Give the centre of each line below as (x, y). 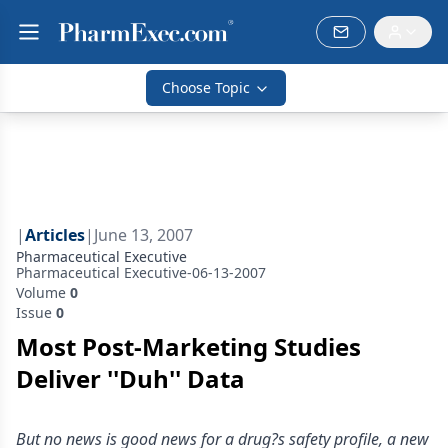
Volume (43, 292)
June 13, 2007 (143, 235)
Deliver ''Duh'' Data (130, 378)
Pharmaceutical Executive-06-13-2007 (141, 272)
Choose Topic (206, 87)
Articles (55, 235)
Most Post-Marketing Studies (188, 346)
